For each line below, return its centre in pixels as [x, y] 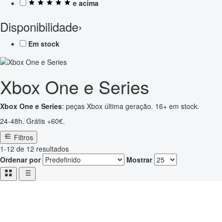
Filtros [24, 138]
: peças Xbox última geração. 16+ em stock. [131, 106]
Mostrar [139, 160]
